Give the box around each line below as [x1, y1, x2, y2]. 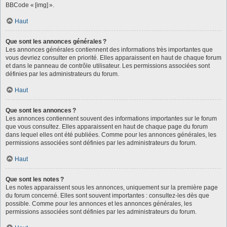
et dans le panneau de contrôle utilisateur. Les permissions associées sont [6, 62, 210, 69]
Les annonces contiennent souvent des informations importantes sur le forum [6, 115, 217, 122]
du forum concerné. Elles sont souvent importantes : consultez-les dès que [6, 192, 209, 199]
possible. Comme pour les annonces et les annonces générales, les [6, 200, 192, 207]
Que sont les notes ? [6, 175, 64, 183]
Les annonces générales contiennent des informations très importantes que [6, 46, 213, 53]
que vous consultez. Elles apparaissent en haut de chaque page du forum [6, 123, 208, 130]
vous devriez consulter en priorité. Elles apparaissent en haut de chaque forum [6, 54, 221, 61]
